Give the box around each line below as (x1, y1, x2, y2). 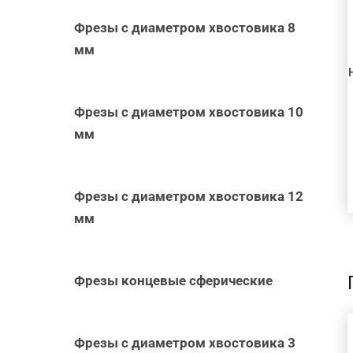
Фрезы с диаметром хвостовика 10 (74, 103, 304, 120)
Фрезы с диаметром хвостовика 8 (74, 19, 296, 35)
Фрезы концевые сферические (74, 272, 273, 288)
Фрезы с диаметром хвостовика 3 (74, 334, 296, 351)
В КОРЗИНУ (228, 336, 304, 351)
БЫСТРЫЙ (244, 10, 313, 26)
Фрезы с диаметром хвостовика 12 (74, 188, 304, 204)
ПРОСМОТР (240, 29, 316, 45)
